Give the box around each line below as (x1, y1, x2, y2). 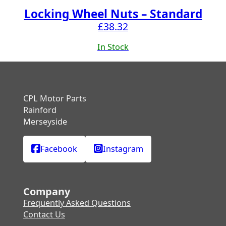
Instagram (102, 143, 143, 155)
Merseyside (23, 116, 67, 127)
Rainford (23, 104, 56, 116)
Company (23, 184, 70, 198)
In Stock (97, 41, 129, 53)
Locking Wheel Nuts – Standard (24, 6, 202, 22)
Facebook (40, 143, 78, 155)
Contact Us (23, 208, 65, 220)
